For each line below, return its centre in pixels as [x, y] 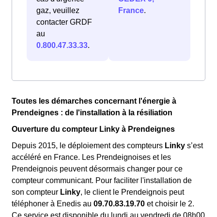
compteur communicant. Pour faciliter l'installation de [102, 181]
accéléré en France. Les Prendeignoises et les [91, 157]
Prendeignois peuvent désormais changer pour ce [97, 169]
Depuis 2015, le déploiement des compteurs [88, 146]
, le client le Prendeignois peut [132, 192]
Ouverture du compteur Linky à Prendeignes [93, 129]
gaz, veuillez [58, 11]
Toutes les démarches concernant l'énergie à [94, 101]
